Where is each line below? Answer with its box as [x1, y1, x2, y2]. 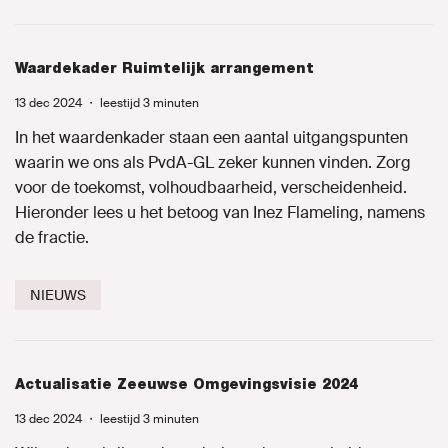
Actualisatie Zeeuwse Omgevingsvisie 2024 [15, 376, 358, 392]
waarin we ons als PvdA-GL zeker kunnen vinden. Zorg [15, 152, 411, 173]
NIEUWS [30, 286, 86, 304]
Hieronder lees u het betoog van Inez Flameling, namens [15, 202, 425, 223]
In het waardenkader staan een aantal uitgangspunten [15, 127, 408, 148]
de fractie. [15, 227, 89, 248]
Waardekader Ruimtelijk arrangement [15, 60, 314, 76]
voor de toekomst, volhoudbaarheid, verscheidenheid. [15, 177, 407, 198]
